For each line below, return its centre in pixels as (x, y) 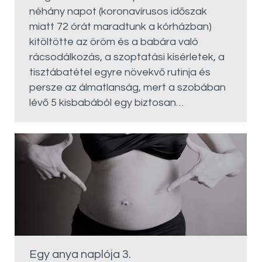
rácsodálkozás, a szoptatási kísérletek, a (127, 57)
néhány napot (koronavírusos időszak (118, 11)
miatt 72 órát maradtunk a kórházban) (120, 26)
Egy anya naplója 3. (80, 254)
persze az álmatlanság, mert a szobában (127, 87)
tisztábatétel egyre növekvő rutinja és (120, 72)
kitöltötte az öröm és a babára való (114, 42)
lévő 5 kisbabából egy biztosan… (106, 102)
